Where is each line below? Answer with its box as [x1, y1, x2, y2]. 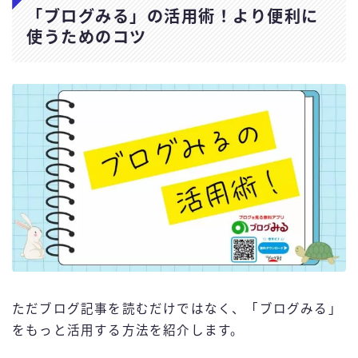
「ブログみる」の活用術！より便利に [26, 8, 319, 26]
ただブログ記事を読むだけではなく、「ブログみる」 [12, 302, 342, 316]
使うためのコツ [26, 29, 147, 47]
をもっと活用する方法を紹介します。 [12, 324, 245, 338]
